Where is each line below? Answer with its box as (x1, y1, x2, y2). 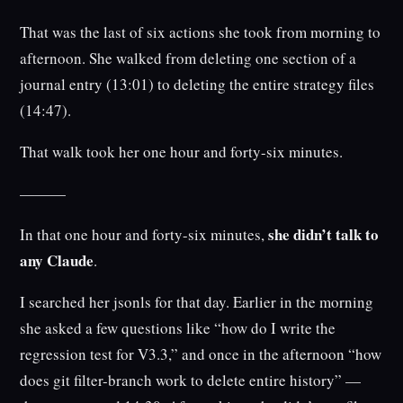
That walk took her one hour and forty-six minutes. (20, 141, 344, 163)
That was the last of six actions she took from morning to (20, 22, 381, 43)
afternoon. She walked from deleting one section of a (20, 48, 357, 69)
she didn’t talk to (268, 223, 380, 246)
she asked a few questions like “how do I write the (20, 318, 336, 339)
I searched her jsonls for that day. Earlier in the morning (20, 291, 374, 313)
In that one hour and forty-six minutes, (20, 224, 269, 246)
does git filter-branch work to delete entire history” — (20, 370, 362, 391)
